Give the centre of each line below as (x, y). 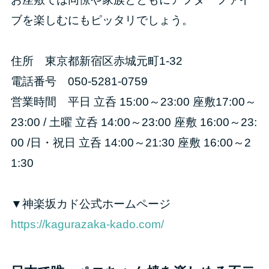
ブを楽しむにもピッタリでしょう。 (102, 20)
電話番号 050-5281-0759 (79, 81)
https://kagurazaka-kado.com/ (87, 224)
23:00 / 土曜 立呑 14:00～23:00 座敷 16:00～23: (134, 122)
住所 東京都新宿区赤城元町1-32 (96, 61)
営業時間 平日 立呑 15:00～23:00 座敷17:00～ (133, 101)
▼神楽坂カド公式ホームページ (90, 204)
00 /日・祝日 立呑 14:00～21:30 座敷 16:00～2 (131, 142)
